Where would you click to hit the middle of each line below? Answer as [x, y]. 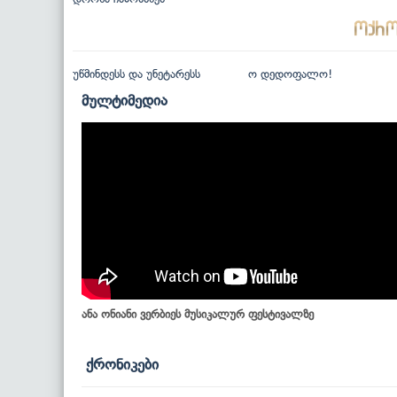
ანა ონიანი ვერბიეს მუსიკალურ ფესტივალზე [198, 314]
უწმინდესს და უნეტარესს [136, 74]
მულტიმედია [125, 100]
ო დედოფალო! [290, 74]
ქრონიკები [122, 364]
